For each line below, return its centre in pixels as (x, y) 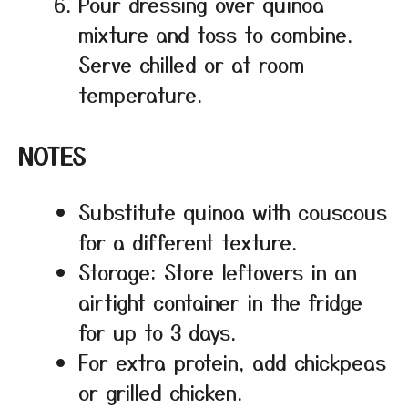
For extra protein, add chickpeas (232, 361)
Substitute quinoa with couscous (233, 211)
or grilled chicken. (160, 391)
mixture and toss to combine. (215, 33)
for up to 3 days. (157, 331)
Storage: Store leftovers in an (218, 271)
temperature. (140, 93)
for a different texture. (188, 241)
